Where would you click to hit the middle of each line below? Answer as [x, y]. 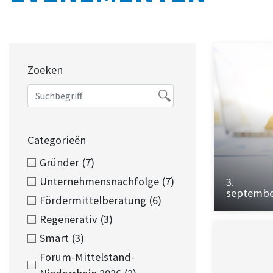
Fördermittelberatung [94, 200]
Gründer [61, 162]
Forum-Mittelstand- [87, 257]
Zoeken [45, 70]
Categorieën [57, 140]
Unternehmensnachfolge [101, 181]
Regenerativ [70, 219]
